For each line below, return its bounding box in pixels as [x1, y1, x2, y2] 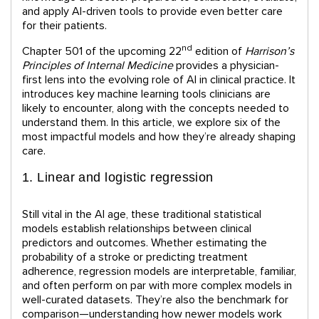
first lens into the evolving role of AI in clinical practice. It [22, 73, 296, 88]
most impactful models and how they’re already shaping [22, 130, 296, 145]
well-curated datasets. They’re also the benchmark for [22, 293, 288, 308]
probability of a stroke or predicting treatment [22, 250, 248, 265]
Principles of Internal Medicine [22, 58, 173, 73]
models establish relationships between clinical [22, 221, 251, 236]
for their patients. [22, 19, 107, 33]
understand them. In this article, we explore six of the [22, 115, 281, 130]
